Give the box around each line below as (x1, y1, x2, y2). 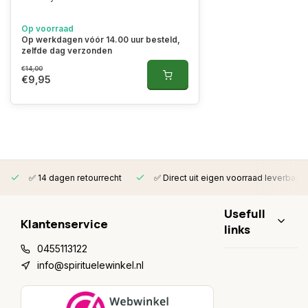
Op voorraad (21, 23, 74, 34)
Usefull (224, 206, 265, 221)
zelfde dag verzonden (21, 45, 112, 56)
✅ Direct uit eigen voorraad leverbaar (152, 173, 303, 183)
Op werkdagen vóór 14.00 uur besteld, (21, 34, 180, 45)
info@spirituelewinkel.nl (37, 259, 144, 271)
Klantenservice (21, 216, 108, 232)
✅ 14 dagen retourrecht (27, 173, 122, 183)
